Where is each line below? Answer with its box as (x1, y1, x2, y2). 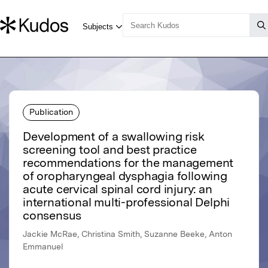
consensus (23, 208, 82, 223)
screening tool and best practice (23, 142, 197, 157)
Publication (29, 106, 73, 117)
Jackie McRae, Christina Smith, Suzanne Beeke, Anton (23, 229, 232, 239)
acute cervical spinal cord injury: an (23, 182, 212, 197)
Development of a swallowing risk (23, 129, 205, 144)
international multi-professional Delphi (23, 195, 230, 210)
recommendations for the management (23, 156, 234, 170)
